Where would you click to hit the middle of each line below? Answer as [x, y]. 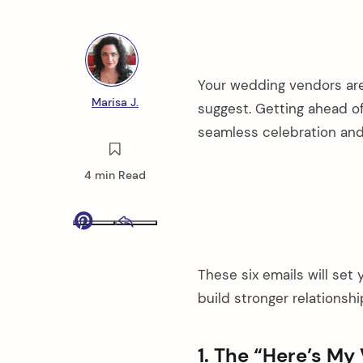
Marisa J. [115, 102]
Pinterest [147, 233]
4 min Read [115, 175]
